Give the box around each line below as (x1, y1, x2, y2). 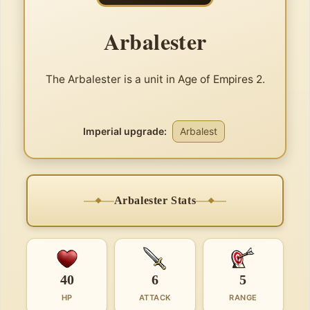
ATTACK (138, 293, 171, 302)
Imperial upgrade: (82, 125, 167, 137)
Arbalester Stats (113, 194, 197, 206)
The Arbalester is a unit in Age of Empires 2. (45, 73, 265, 86)
